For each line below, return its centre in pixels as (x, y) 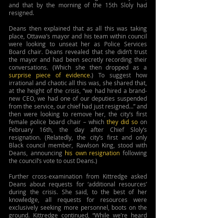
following (134, 153)
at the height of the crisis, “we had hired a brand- (78, 91)
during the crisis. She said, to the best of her (78, 192)
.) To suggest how (118, 75)
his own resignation (92, 153)
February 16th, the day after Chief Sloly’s (78, 129)
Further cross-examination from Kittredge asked (78, 176)
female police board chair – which (58, 122)
